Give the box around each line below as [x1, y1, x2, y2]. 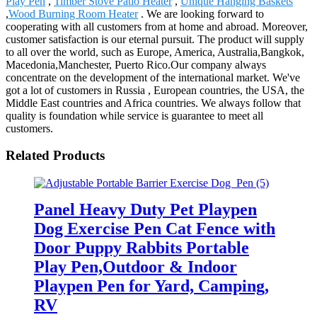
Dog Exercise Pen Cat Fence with [34, 219, 275, 238]
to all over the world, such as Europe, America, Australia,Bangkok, [6, 45, 304, 58]
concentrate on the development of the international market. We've [6, 71, 300, 83]
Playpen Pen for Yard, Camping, [34, 276, 269, 295]
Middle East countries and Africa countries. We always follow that [6, 96, 301, 109]
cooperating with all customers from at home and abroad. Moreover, [6, 20, 308, 33]
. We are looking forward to [138, 7, 264, 20]
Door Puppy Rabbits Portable [34, 238, 249, 257]
